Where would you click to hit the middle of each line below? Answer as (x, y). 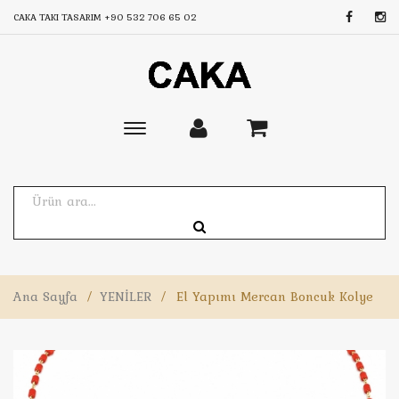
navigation (167, 172)
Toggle (154, 131)
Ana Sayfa (45, 297)
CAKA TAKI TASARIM (59, 17)
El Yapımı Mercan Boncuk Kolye (275, 297)
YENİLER (126, 297)
